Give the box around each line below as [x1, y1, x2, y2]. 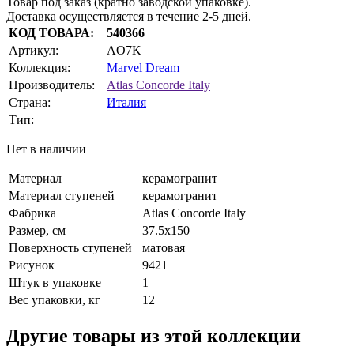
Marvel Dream [107, 61, 179, 75]
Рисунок [9, 258, 55, 273]
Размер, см [9, 224, 66, 238]
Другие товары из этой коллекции [6, 326, 301, 347]
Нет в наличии [6, 142, 86, 156]
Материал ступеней [9, 189, 115, 203]
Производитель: [9, 78, 95, 92]
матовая [142, 241, 185, 255]
